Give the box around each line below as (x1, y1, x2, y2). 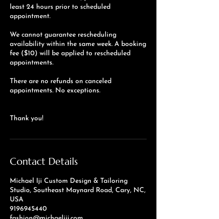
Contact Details (10, 155, 78, 168)
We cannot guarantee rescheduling (10, 31, 116, 39)
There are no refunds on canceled (10, 77, 111, 85)
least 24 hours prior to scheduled (10, 3, 110, 11)
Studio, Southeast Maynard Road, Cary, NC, (10, 186, 146, 194)
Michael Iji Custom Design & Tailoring (10, 177, 128, 185)
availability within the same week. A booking (10, 40, 146, 48)
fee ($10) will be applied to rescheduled (10, 49, 131, 57)
